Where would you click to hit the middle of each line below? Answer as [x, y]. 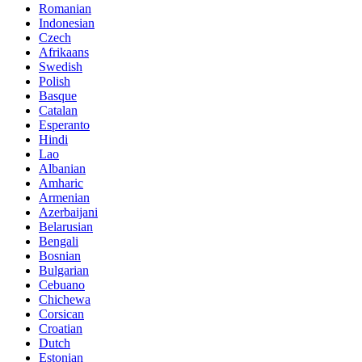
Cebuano [62, 284]
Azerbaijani [68, 212]
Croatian [61, 328]
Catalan [58, 110]
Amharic [61, 183]
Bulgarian [64, 270]
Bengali [59, 241]
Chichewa [65, 299]
